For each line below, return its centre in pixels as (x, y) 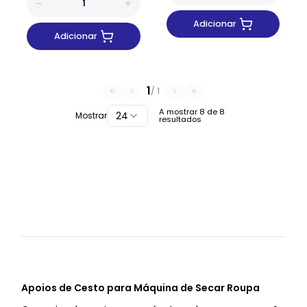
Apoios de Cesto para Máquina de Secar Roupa (141, 288)
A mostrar (179, 112)
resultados (180, 120)
